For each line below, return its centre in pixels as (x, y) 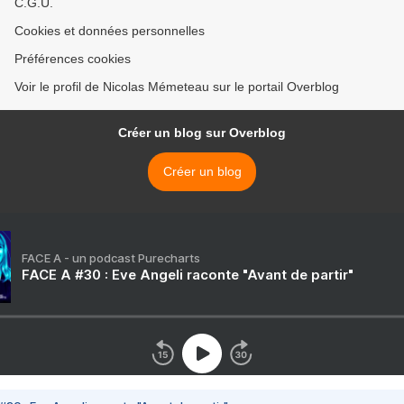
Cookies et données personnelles (110, 31)
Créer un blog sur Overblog (202, 133)
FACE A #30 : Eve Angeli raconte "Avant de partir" (188, 275)
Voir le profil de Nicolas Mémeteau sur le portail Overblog (177, 87)
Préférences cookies (73, 59)
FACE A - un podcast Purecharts (111, 258)
